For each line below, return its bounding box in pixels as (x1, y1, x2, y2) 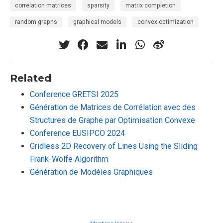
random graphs (15, 18, 57, 26)
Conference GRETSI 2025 (30, 90, 118, 100)
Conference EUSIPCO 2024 (30, 128, 125, 138)
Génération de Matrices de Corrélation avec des (30, 103, 196, 112)
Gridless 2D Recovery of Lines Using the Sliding (30, 141, 198, 151)
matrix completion (125, 2, 176, 9)
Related (10, 72, 51, 85)
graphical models (73, 18, 121, 26)
